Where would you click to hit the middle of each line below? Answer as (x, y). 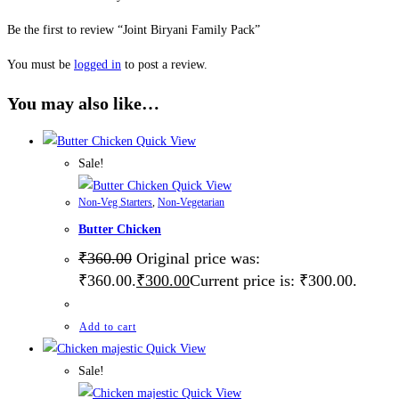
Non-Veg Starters (115, 203)
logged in (98, 65)
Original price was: (198, 259)
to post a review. (164, 65)
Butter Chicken (120, 229)
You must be (41, 65)
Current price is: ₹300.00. (273, 281)
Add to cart (108, 327)
